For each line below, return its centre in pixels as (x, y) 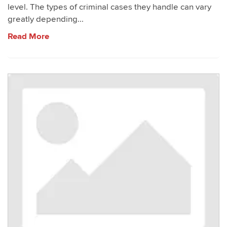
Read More (28, 36)
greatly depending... (46, 19)
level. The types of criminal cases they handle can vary (109, 7)
